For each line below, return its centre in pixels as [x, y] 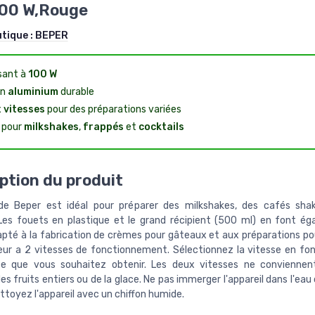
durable [76, 91]
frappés [103, 127]
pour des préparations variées [113, 109]
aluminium [33, 91]
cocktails [161, 127]
